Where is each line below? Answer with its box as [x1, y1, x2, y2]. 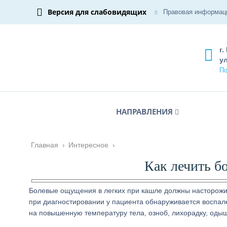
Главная [31, 141, 58, 149]
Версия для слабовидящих [48, 7, 146, 17]
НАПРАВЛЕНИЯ [116, 106, 173, 117]
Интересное [68, 141, 108, 149]
